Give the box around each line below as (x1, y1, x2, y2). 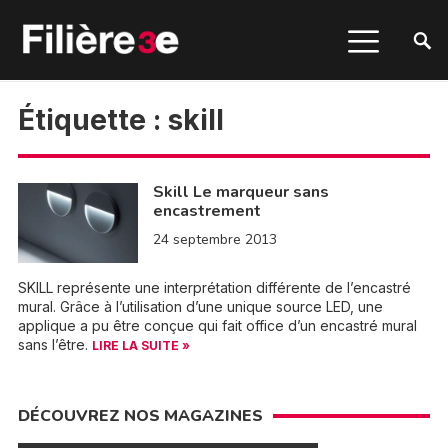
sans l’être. (17, 336, 92, 353)
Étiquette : (17, 103, 168, 137)
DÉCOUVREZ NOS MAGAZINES (17, 405, 263, 427)
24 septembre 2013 (152, 230, 277, 249)
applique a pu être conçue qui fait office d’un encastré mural (17, 317, 417, 334)
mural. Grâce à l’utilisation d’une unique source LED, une (17, 298, 383, 315)
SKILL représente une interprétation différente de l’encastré (17, 279, 411, 296)
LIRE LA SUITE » (91, 338, 190, 353)
